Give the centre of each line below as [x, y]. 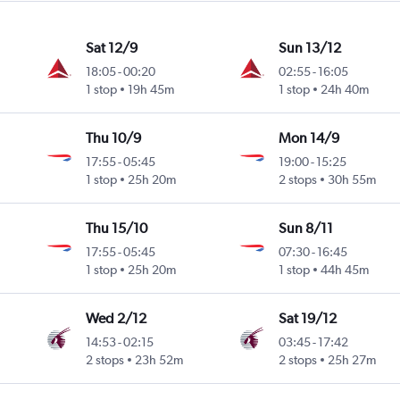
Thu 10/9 [114, 138]
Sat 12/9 [112, 48]
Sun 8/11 [305, 229]
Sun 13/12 [309, 48]
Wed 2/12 [117, 319]
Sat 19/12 [307, 319]
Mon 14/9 [308, 138]
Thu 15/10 [117, 229]
